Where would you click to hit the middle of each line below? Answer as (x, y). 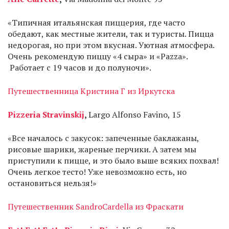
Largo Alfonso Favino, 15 (135, 114)
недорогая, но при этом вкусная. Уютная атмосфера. (111, 45)
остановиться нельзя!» (52, 183)
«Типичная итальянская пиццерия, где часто (96, 22)
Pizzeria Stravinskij (46, 114)
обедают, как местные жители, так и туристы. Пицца (111, 34)
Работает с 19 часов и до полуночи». (79, 67)
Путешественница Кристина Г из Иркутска (92, 91)
